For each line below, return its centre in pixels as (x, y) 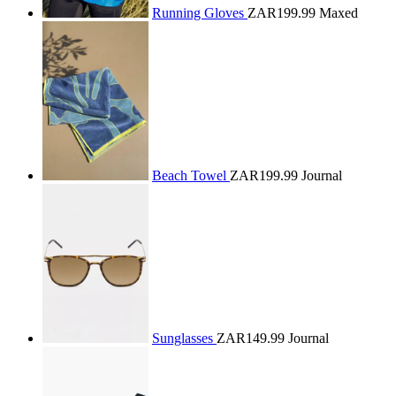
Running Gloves (200, 13)
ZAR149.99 (251, 338)
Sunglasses (184, 338)
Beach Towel (191, 175)
